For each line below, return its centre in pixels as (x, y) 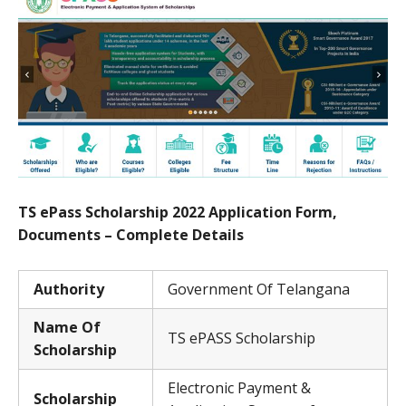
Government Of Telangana (259, 290)
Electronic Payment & (239, 388)
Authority (69, 290)
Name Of (67, 328)
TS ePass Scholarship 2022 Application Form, (178, 213)
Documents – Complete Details (131, 235)
